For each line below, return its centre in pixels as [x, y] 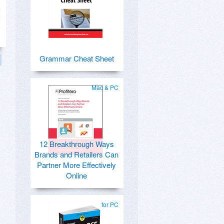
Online [76, 175]
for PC [110, 204]
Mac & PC [105, 87]
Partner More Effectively [76, 165]
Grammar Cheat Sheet [76, 58]
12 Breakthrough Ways [76, 144]
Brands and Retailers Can [76, 154]
